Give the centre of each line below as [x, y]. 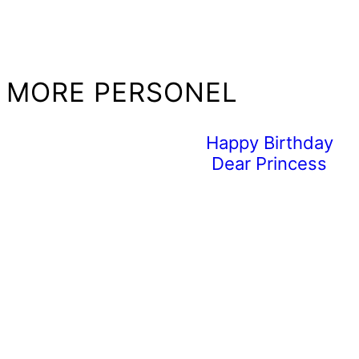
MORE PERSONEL [122, 93]
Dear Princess [270, 164]
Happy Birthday [269, 143]
